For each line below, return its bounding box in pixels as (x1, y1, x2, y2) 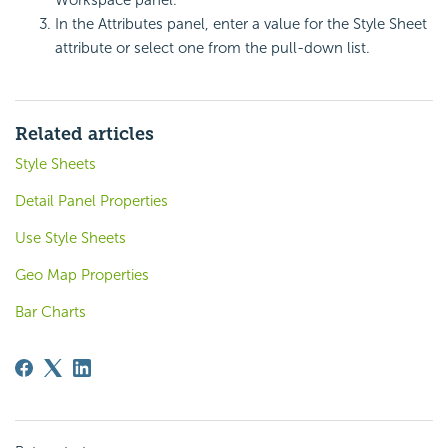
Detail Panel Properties (15, 191, 168, 210)
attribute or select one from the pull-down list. (55, 38, 370, 57)
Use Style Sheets (15, 228, 126, 247)
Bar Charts (15, 302, 86, 321)
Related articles (15, 122, 154, 145)
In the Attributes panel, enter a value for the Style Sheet (55, 14, 427, 33)
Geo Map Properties (15, 265, 149, 284)
